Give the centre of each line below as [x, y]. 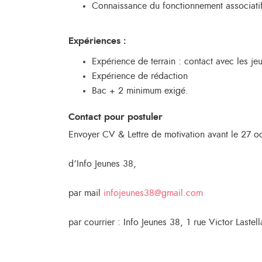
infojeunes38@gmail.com [153, 193]
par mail [86, 193]
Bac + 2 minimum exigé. [140, 91]
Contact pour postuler [116, 117]
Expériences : [97, 41]
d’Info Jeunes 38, [102, 164]
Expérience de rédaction [140, 76]
